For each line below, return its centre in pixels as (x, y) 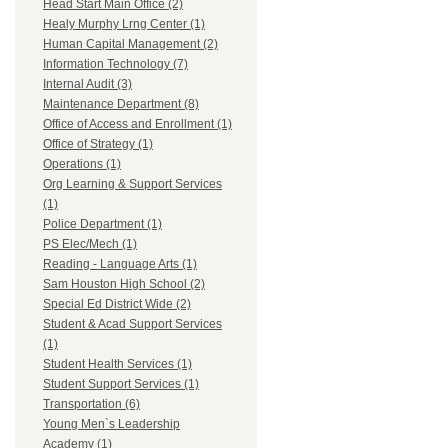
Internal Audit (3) (87, 84)
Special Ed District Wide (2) (117, 304)
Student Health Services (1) (117, 364)
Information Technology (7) (115, 64)
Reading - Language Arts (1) (120, 264)
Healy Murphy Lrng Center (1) (124, 24)
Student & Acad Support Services (132, 324)
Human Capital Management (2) (130, 44)
